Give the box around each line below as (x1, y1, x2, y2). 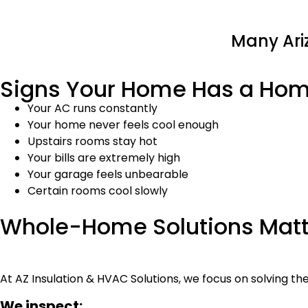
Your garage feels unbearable (27, 166, 188, 183)
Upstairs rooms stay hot (27, 133, 157, 150)
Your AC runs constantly (27, 100, 157, 117)
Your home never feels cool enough (27, 117, 219, 133)
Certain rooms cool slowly (27, 183, 168, 199)
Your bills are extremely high (27, 150, 180, 166)
